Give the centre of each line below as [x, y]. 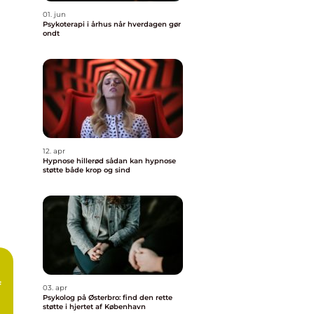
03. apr [55, 288]
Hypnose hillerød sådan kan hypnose [74, 161]
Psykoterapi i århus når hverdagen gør [78, 24]
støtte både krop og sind [87, 170]
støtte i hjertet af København [94, 307]
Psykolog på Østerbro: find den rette [108, 298]
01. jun [54, 14]
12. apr [54, 151]
